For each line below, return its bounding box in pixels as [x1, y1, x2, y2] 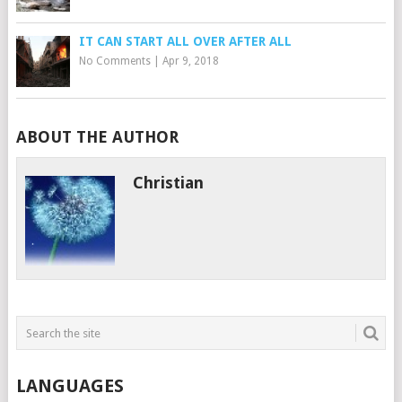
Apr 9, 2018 [162, 55, 219, 67]
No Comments [78, 55, 151, 67]
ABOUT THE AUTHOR [15, 127, 179, 146]
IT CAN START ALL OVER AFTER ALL [78, 34, 292, 48]
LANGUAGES [15, 375, 124, 397]
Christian [133, 173, 205, 192]
